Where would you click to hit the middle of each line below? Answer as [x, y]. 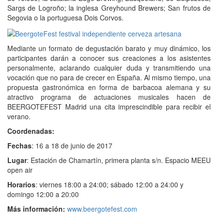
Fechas [19, 145]
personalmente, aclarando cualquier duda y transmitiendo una [109, 67]
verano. [19, 116]
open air [20, 170]
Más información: [36, 209]
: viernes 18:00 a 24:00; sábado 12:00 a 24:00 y [109, 184]
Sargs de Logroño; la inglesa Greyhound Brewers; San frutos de [109, 8]
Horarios [21, 184]
